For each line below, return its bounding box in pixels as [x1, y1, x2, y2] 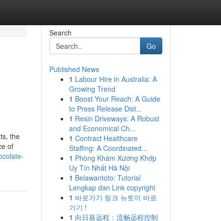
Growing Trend [69, 84, 115, 94]
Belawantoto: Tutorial [74, 173, 141, 183]
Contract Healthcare [74, 133, 138, 143]
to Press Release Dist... [69, 104, 142, 113]
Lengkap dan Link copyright [69, 183, 155, 192]
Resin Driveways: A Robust [74, 113, 159, 123]
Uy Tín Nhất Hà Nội [69, 163, 130, 173]
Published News [49, 64, 99, 74]
